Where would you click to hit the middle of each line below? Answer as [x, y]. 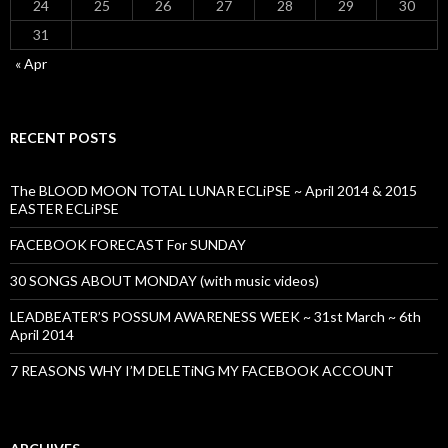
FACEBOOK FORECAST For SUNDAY [128, 245]
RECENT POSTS [63, 138]
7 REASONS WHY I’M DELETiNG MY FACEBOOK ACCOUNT [202, 371]
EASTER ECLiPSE [64, 209]
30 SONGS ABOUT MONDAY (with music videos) [164, 281]
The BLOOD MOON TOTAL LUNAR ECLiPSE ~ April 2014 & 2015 [213, 191]
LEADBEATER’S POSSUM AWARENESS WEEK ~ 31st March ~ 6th [215, 317]
